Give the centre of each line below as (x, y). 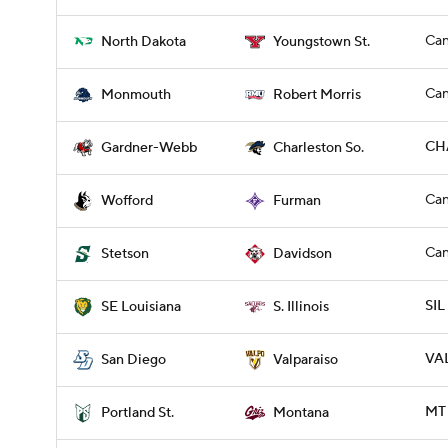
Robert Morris (317, 95)
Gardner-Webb (149, 148)
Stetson (125, 254)
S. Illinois (301, 307)
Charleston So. (318, 148)
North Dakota (143, 42)
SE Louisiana (141, 307)
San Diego (133, 360)
